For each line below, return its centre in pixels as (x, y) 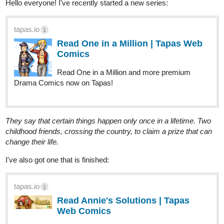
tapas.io (27, 147)
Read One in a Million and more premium (124, 33)
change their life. (32, 103)
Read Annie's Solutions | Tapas (123, 162)
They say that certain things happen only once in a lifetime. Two (108, 82)
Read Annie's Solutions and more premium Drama (96, 190)
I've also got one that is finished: (57, 121)
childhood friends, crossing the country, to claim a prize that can (109, 92)
